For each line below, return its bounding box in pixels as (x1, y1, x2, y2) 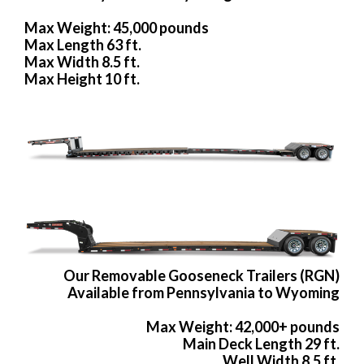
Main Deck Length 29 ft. (183, 334, 340, 353)
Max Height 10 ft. (24, 70, 140, 89)
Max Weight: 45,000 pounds (24, 19, 209, 37)
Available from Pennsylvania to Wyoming (67, 283, 340, 301)
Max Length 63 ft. (24, 36, 141, 54)
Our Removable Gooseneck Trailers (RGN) (63, 266, 340, 284)
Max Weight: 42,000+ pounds (146, 317, 340, 336)
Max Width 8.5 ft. (24, 53, 140, 71)
